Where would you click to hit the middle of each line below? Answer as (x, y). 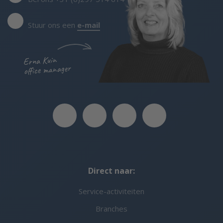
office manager (47, 70)
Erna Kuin (40, 61)
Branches (111, 209)
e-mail (89, 25)
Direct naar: (111, 171)
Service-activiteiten (111, 191)
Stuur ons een (52, 25)
